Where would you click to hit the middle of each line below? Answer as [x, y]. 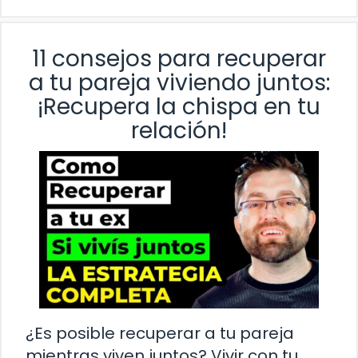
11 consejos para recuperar [179, 58]
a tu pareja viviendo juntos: [179, 82]
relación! [179, 130]
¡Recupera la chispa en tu [179, 106]
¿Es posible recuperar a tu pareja [160, 333]
